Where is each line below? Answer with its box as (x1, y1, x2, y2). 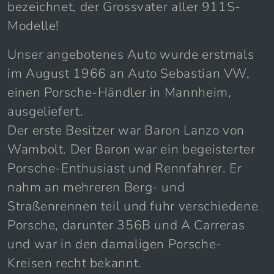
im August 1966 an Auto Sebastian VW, (7, 64, 250, 82)
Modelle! (7, 17, 60, 34)
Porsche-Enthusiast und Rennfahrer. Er (7, 159, 242, 177)
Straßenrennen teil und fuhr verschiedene (7, 197, 259, 215)
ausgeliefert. (7, 102, 84, 120)
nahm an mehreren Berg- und (7, 178, 185, 196)
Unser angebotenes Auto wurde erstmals (7, 45, 254, 63)
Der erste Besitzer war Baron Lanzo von (7, 121, 245, 139)
